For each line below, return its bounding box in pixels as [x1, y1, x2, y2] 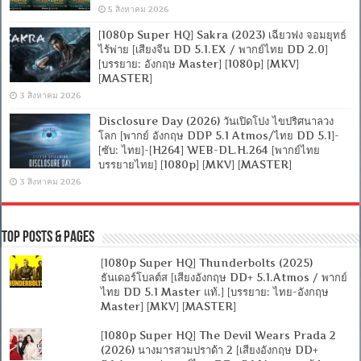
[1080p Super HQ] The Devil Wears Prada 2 [100, 328, 336, 342]
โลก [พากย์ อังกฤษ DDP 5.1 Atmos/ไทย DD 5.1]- [98, 128, 340, 142]
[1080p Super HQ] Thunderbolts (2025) [100, 255, 313, 269]
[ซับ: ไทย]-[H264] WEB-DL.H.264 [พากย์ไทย [98, 143, 321, 156]
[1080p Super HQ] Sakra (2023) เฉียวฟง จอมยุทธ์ [98, 27, 347, 41]
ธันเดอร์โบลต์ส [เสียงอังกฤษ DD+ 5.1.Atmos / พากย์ [100, 270, 347, 284]
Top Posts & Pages [2, 229, 95, 246]
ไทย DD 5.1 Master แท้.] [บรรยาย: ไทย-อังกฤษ [100, 284, 329, 298]
